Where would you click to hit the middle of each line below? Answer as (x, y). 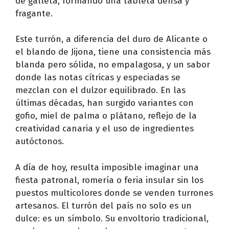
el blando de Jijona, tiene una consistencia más (113, 52)
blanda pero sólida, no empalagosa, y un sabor (113, 65)
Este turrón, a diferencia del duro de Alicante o (111, 39)
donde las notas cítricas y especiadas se (98, 77)
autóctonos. (40, 141)
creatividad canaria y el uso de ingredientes (105, 129)
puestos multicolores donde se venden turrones (114, 193)
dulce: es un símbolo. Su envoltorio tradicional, (112, 218)
